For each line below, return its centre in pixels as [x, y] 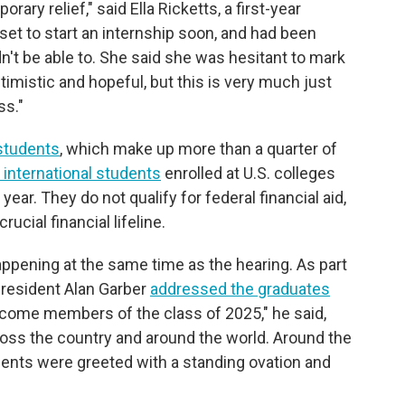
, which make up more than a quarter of [198, 149]
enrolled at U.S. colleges [248, 173]
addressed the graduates [240, 289]
